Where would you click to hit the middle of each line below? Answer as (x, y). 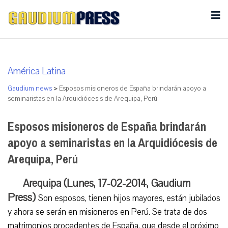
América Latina (37, 71)
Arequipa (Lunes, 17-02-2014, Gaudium (107, 183)
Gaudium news (30, 89)
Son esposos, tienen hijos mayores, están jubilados (129, 198)
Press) (23, 197)
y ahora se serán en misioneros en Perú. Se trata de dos (107, 212)
